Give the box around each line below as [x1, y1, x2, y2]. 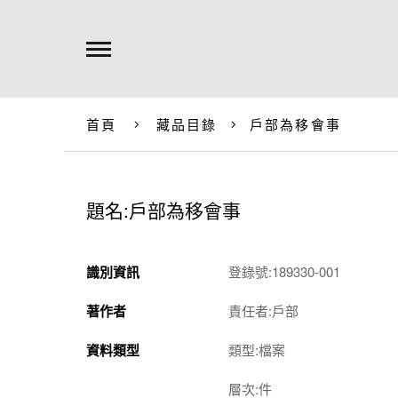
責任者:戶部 [228, 301, 298, 320]
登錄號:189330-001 [228, 262, 340, 281]
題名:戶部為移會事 [86, 196, 241, 223]
